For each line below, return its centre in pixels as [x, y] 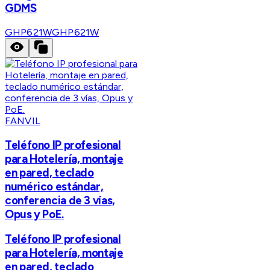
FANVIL [23, 121]
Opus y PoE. [34, 214]
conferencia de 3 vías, [60, 200]
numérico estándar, [54, 186]
